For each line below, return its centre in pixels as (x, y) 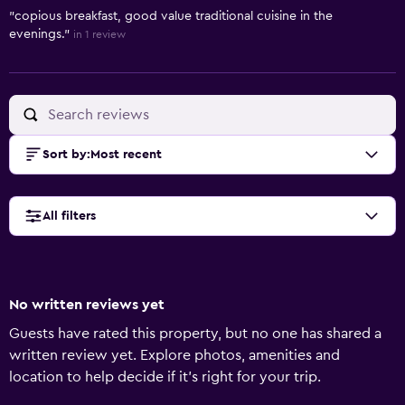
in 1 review (99, 34)
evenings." (39, 34)
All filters (69, 216)
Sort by (65, 155)
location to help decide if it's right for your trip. (165, 377)
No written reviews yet (87, 305)
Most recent (126, 155)
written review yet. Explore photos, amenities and (174, 355)
